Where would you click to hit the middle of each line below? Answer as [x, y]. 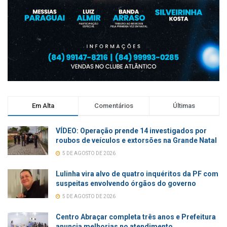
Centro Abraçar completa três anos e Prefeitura [136, 217]
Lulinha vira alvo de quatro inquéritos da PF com [137, 174]
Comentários [113, 105]
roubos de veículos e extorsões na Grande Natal [136, 140]
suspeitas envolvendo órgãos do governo [126, 183]
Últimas [184, 105]
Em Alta [43, 105]
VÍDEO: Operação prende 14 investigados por [131, 130]
